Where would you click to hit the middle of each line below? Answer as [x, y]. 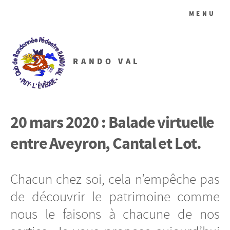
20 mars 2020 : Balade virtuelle [112, 122]
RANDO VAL [107, 62]
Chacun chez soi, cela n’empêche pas [115, 179]
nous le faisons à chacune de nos [115, 214]
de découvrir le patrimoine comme [115, 196]
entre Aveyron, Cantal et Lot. [106, 143]
